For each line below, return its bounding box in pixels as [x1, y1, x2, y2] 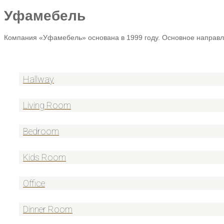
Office [23, 177, 45, 188]
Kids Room [23, 151, 66, 162]
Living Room [23, 99, 71, 110]
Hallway [23, 73, 54, 84]
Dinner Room [23, 203, 72, 214]
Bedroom [23, 125, 59, 136]
